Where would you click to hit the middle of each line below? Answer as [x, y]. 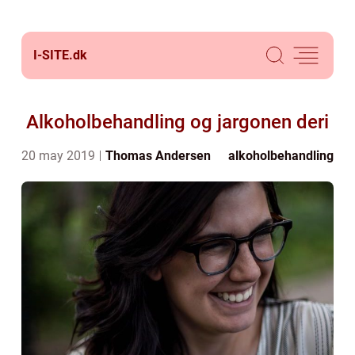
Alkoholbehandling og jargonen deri [177, 122]
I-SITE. [53, 55]
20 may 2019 [60, 156]
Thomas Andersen [158, 156]
